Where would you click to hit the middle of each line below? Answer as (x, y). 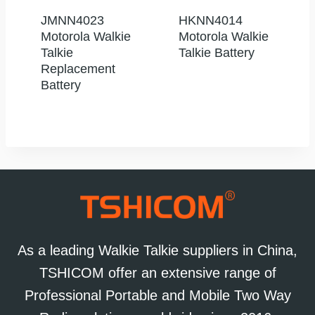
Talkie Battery (217, 53)
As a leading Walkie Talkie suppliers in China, (157, 251)
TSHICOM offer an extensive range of (157, 273)
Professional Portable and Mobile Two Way (157, 296)
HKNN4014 (211, 21)
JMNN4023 (72, 21)
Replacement (78, 69)
